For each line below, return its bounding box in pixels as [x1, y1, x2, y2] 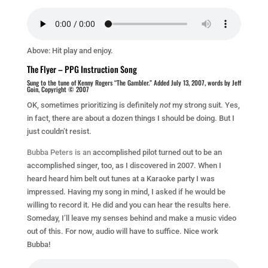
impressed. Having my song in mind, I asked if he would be [26, 187, 226, 196]
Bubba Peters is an [26, 148, 93, 157]
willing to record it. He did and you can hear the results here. [26, 200, 231, 209]
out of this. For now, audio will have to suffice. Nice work [26, 227, 218, 236]
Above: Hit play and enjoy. [26, 46, 113, 55]
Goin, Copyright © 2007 [26, 84, 89, 94]
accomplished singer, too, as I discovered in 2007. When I [26, 161, 221, 170]
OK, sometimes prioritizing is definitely [26, 100, 158, 109]
